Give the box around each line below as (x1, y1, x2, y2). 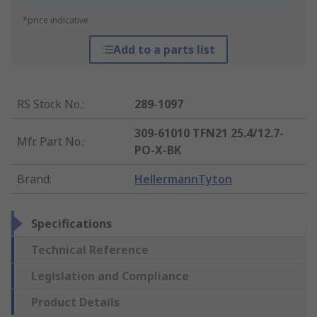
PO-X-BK (134, 142, 182, 158)
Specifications (31, 216, 112, 232)
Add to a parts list (113, 42, 215, 58)
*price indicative (23, 14, 88, 27)
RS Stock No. (17, 96, 82, 113)
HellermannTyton (134, 171, 233, 188)
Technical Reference (31, 242, 149, 258)
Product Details (31, 294, 120, 311)
